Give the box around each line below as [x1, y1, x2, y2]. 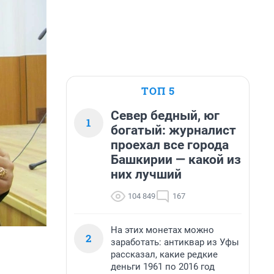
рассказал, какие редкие [111, 249, 218, 260]
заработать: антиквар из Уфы [111, 237, 239, 248]
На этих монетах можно [111, 224, 214, 235]
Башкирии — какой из [111, 152, 241, 167]
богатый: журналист [111, 123, 236, 138]
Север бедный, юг [111, 108, 220, 123]
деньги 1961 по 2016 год [111, 261, 215, 272]
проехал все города [111, 138, 229, 152]
